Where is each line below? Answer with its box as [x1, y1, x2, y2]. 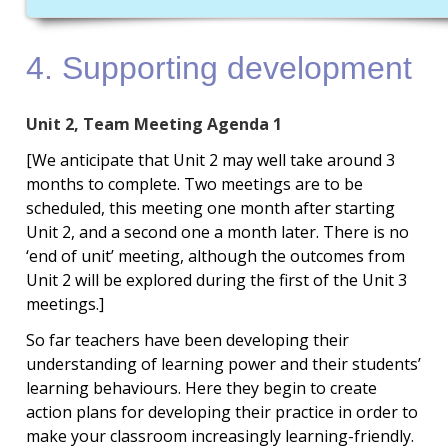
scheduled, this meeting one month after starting [25, 196, 395, 219]
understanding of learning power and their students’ [25, 352, 421, 375]
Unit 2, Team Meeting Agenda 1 [25, 112, 282, 135]
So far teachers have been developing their [25, 328, 349, 351]
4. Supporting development [25, 49, 412, 86]
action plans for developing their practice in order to [25, 400, 418, 423]
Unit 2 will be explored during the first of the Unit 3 [25, 268, 407, 291]
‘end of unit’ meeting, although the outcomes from [25, 244, 405, 267]
